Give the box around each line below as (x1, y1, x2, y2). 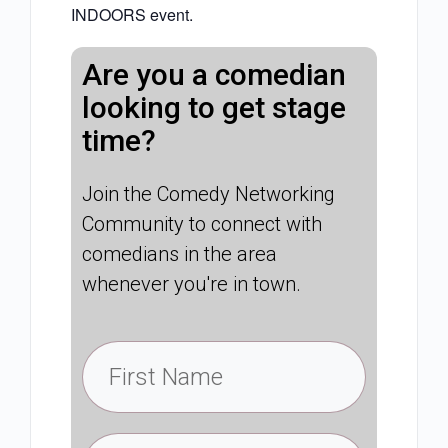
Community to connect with (82, 212, 322, 237)
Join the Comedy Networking (82, 182, 335, 207)
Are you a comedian (82, 57, 346, 93)
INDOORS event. (71, 3, 193, 27)
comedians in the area (82, 242, 277, 267)
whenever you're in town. (82, 272, 301, 297)
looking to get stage (82, 90, 346, 126)
